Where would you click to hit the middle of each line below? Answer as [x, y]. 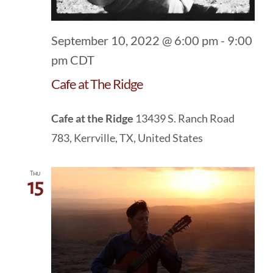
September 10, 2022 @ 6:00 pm [135, 40]
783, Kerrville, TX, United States [127, 137]
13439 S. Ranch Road [185, 118]
